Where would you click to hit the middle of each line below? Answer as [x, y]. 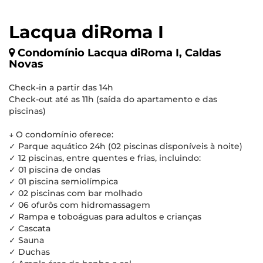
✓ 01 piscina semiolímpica [63, 181]
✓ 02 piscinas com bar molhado [76, 193]
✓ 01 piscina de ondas [55, 170]
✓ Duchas [29, 252]
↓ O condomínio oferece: [61, 134]
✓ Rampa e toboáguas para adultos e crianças [105, 217]
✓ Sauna [26, 240]
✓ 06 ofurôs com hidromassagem [80, 205]
